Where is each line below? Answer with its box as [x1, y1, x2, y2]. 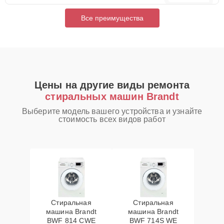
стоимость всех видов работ [58, 115, 165, 123]
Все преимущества [80, 14, 143, 22]
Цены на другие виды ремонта [34, 79, 190, 90]
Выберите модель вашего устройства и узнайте [21, 107, 202, 115]
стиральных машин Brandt [45, 91, 179, 102]
